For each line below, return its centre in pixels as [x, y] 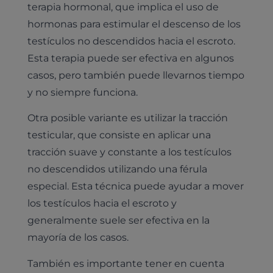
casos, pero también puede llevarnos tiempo [136, 75]
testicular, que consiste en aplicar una [119, 135]
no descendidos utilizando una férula [117, 169]
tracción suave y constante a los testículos [129, 152]
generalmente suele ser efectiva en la [118, 220]
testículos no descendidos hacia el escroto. [131, 41]
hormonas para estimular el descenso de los [134, 23]
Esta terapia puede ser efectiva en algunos [130, 58]
